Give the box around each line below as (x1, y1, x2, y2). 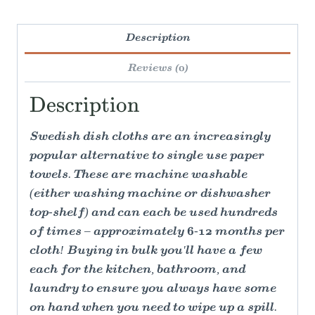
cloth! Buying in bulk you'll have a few (30, 245, 262, 257)
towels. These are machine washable (30, 169, 247, 181)
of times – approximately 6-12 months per (30, 226, 285, 238)
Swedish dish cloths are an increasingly (30, 131, 271, 143)
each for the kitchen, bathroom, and (30, 264, 245, 276)
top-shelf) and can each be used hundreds (30, 207, 278, 219)
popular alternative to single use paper (30, 150, 264, 162)
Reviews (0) (127, 63, 188, 73)
